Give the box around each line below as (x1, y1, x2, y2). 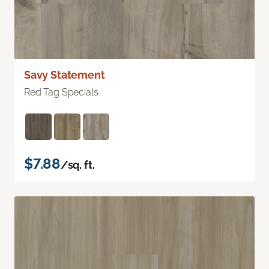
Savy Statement (24, 68, 105, 81)
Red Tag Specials (24, 86, 98, 98)
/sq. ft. (60, 158, 95, 171)
